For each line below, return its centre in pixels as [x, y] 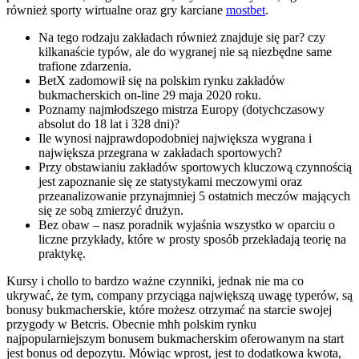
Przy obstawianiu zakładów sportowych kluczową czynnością [195, 167]
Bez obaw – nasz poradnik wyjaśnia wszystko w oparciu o [187, 225]
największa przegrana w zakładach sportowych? [160, 153]
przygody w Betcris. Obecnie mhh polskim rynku [131, 325]
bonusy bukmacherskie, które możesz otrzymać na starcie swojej [169, 310]
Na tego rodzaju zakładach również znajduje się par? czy [182, 38]
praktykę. [62, 254]
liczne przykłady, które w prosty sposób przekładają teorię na [192, 240]
